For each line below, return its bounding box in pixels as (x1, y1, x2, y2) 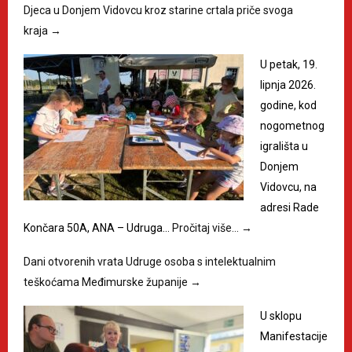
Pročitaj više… (172, 221, 241, 234)
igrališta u (260, 139, 308, 152)
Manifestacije (260, 329, 328, 343)
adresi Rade (260, 200, 319, 214)
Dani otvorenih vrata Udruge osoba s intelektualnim (24, 255, 276, 268)
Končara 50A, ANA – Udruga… (24, 221, 172, 234)
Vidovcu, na (260, 180, 317, 193)
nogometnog (260, 119, 324, 132)
